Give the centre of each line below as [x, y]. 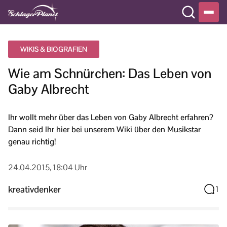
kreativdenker [34, 189]
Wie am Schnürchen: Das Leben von [110, 73]
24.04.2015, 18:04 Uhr [48, 167]
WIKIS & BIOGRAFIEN [54, 49]
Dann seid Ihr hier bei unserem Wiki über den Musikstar [104, 129]
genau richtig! [32, 142]
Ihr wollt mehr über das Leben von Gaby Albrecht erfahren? [111, 117]
